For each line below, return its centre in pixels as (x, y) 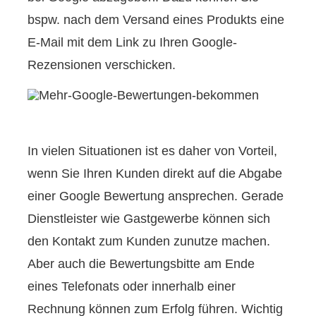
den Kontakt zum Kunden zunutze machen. (149, 242)
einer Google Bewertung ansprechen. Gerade (156, 196)
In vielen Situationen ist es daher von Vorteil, (153, 151)
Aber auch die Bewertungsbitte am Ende (141, 264)
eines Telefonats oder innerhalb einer (132, 287)
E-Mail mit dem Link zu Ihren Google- (133, 42)
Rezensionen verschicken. (102, 65)
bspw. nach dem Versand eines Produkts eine (156, 19)
